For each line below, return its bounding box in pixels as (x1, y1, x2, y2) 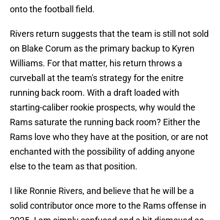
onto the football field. (10, 4, 95, 15)
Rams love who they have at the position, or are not (10, 132, 208, 142)
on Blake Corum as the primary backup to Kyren (10, 43, 194, 54)
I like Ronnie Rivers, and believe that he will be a (10, 186, 194, 196)
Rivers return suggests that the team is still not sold (10, 28, 209, 39)
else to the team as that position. (10, 161, 137, 172)
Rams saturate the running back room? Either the (10, 117, 200, 128)
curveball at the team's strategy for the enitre (10, 73, 184, 83)
